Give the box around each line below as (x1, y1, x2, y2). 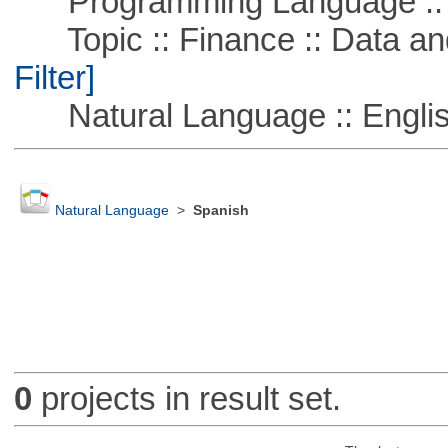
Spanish (192, 203, 249, 219)
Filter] (13, 58, 95, 96)
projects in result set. (31, 380, 341, 418)
